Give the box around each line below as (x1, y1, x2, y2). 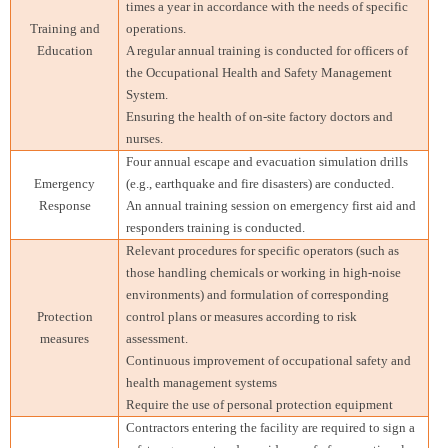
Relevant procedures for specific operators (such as (126, 242, 400, 258)
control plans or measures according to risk (126, 308, 358, 324)
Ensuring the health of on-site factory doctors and (126, 108, 394, 124)
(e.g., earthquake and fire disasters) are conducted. (126, 175, 395, 191)
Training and (29, 20, 100, 36)
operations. (126, 20, 187, 36)
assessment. (126, 330, 189, 346)
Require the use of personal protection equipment (126, 396, 394, 412)
